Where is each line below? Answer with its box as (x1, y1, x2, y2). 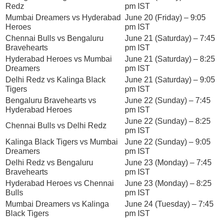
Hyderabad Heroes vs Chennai (5, 179, 114, 187)
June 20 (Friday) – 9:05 (125, 13, 206, 22)
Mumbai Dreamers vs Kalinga (5, 199, 109, 208)
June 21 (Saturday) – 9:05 (125, 75, 215, 84)
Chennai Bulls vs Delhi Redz (5, 121, 107, 130)
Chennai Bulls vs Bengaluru (5, 34, 104, 42)
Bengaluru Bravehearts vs (5, 96, 96, 105)
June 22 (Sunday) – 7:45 (125, 96, 211, 105)
